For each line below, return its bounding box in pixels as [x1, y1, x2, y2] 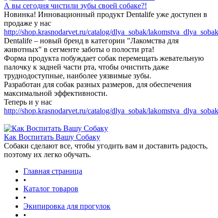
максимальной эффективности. [4, 89, 108, 97]
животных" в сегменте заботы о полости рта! [4, 45, 154, 54]
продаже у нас [4, 19, 51, 27]
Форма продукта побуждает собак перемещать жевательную [4, 54, 204, 62]
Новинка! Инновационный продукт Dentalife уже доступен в [4, 10, 207, 18]
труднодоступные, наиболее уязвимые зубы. [4, 72, 151, 80]
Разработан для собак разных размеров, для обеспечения [4, 80, 191, 89]
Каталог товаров [23, 184, 78, 193]
